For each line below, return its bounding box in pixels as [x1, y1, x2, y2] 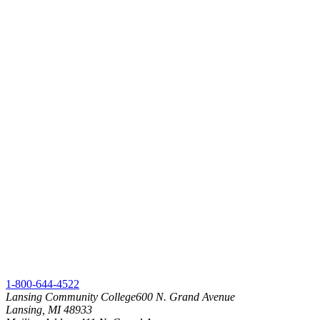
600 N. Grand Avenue [136, 290, 235, 303]
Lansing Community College [6, 290, 136, 303]
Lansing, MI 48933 [6, 303, 92, 316]
